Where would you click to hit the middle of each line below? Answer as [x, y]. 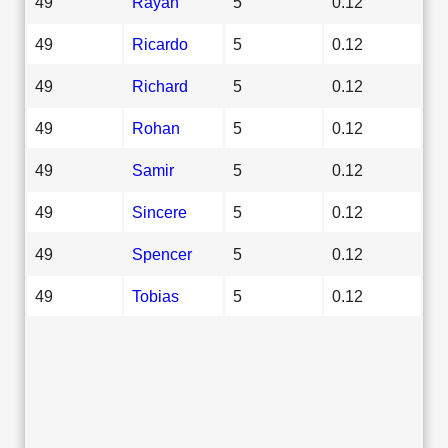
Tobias [155, 295]
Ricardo [160, 43]
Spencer [162, 253]
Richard [160, 85]
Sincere [159, 211]
